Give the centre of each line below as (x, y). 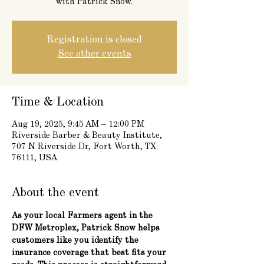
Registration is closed (94, 40)
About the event (55, 193)
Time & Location (58, 102)
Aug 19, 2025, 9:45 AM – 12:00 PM (78, 125)
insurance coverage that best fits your (90, 253)
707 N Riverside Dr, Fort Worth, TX (84, 147)
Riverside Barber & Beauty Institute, (87, 136)
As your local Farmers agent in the (83, 216)
